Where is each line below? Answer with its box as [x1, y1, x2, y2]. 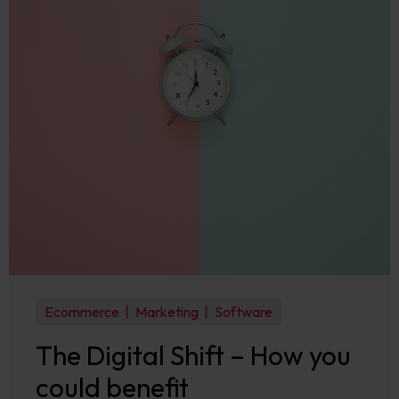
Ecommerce [45, 303, 119, 321]
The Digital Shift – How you [36, 338, 351, 372]
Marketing [134, 303, 199, 321]
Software [214, 303, 273, 321]
